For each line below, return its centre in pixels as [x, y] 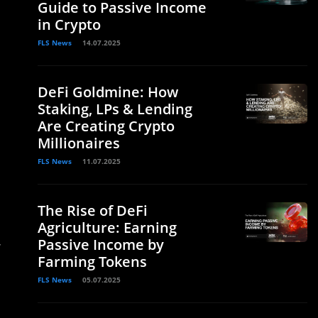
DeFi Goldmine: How [108, 92]
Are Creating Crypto [106, 126]
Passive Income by [101, 245]
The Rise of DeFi [93, 210]
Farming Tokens [92, 262]
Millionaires [79, 143]
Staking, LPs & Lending [115, 109]
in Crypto [69, 24]
